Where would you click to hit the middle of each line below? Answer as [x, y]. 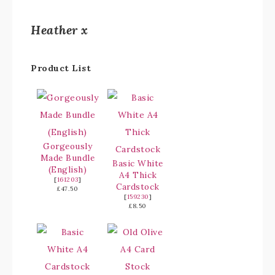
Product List [61, 68]
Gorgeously [68, 146]
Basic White [138, 163]
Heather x [60, 30]
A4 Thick [138, 175]
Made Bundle [68, 158]
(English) [68, 169]
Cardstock [138, 187]
